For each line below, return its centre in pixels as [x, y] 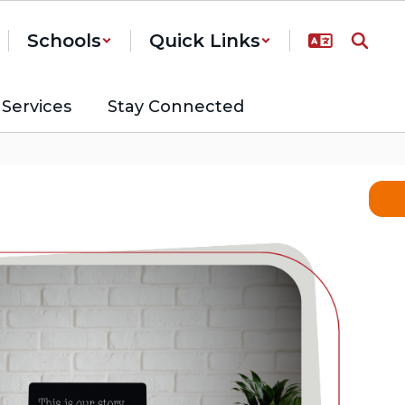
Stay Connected [176, 107]
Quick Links [205, 41]
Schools [64, 41]
